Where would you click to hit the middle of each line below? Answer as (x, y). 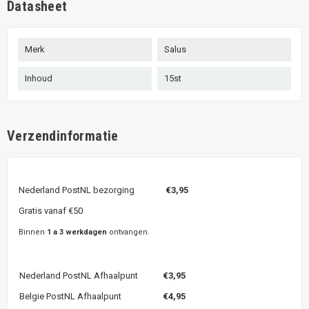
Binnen (33, 232)
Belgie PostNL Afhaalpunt (70, 297)
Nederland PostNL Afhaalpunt (91, 276)
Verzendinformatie (63, 136)
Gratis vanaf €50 (51, 211)
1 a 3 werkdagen (77, 232)
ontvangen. (128, 232)
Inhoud (39, 79)
